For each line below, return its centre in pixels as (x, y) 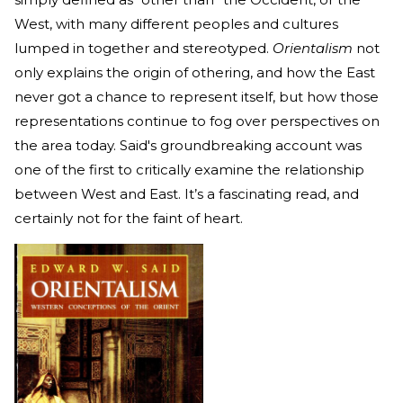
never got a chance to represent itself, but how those (197, 97)
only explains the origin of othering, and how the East (195, 73)
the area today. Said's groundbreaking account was (188, 146)
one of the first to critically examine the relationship (189, 170)
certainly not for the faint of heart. (130, 219)
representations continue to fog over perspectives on (197, 121)
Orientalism (314, 49)
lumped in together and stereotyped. (143, 49)
